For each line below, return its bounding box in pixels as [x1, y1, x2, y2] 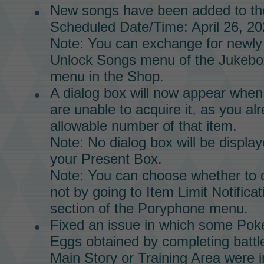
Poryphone [137, 200, 205, 216]
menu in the [49, 68, 127, 84]
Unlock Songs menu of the [49, 51, 219, 68]
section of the [49, 200, 138, 216]
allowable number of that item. [49, 117, 237, 134]
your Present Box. [49, 150, 162, 167]
